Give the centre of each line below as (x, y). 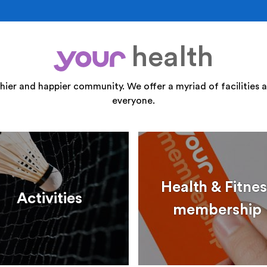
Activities (50, 198)
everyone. (133, 101)
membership (218, 210)
